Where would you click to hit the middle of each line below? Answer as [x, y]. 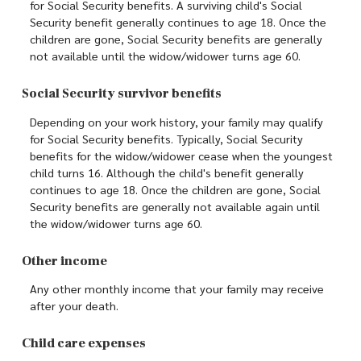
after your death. [74, 306]
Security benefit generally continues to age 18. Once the [178, 22]
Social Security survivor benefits [122, 94]
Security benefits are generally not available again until [175, 206]
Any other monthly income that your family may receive [177, 289]
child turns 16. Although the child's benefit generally [167, 172]
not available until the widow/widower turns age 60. [165, 56]
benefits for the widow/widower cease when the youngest [181, 155]
